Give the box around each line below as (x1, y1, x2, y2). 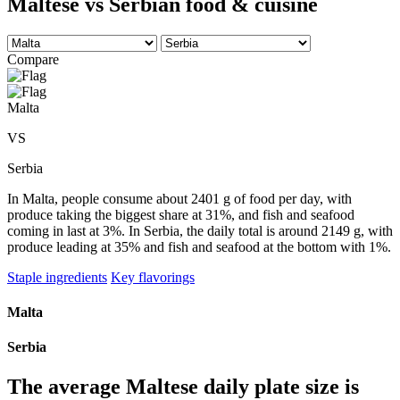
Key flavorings (111, 269, 195, 285)
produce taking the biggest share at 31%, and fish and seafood (7, 206, 354, 222)
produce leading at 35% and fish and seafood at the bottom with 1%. (7, 238, 391, 254)
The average (7, 374, 126, 398)
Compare (7, 51, 59, 67)
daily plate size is (198, 374, 359, 398)
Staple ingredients (7, 269, 107, 285)
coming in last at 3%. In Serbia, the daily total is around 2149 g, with (7, 222, 393, 238)
